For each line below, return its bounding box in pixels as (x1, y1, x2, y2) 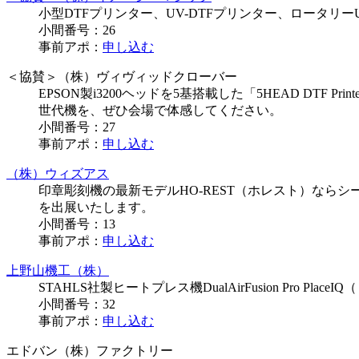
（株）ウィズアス (6, 167, 109, 181)
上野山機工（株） (6, 264, 109, 278)
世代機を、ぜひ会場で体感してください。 (38, 103, 282, 118)
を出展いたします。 (38, 200, 154, 215)
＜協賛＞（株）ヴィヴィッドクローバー (6, 70, 237, 84)
